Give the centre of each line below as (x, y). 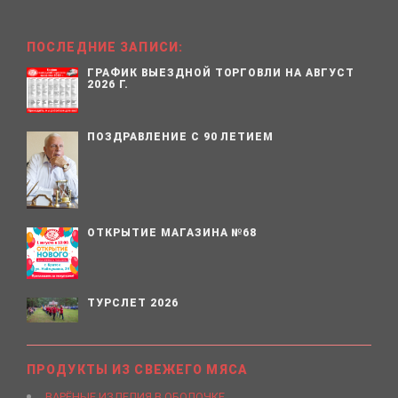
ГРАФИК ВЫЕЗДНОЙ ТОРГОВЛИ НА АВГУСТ (221, 73)
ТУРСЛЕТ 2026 (133, 303)
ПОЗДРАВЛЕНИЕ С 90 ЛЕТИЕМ (181, 136)
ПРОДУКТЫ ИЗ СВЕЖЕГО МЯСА (137, 370)
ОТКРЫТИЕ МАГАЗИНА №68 (172, 232)
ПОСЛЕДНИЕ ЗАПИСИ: (105, 48)
